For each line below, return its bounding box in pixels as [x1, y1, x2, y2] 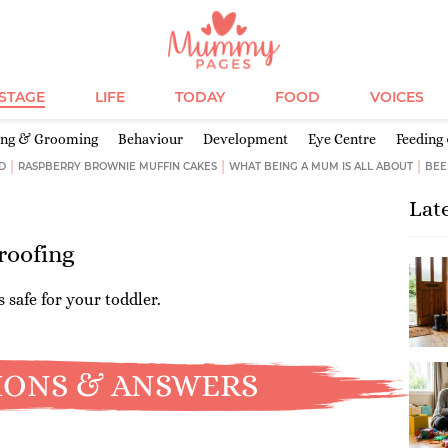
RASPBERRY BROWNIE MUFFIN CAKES [18, 160, 218, 173]
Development [203, 131, 288, 147]
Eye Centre [308, 131, 376, 147]
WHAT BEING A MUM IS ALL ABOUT [229, 160, 414, 173]
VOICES [369, 88, 424, 106]
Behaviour [118, 131, 183, 147]
